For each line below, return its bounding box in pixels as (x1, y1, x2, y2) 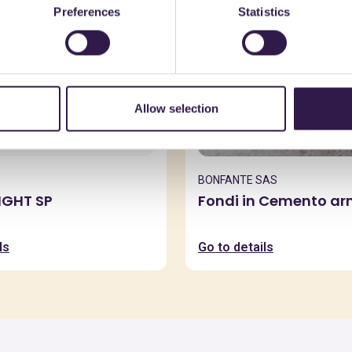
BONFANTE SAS (198, 174, 277, 186)
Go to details (198, 240, 273, 255)
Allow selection (134, 101, 218, 115)
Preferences (53, 5, 121, 19)
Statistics (238, 5, 290, 19)
